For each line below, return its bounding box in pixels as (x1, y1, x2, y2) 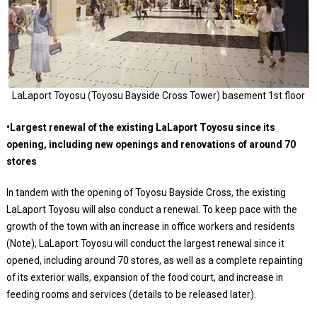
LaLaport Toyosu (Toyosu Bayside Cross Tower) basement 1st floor (12, 90, 305, 102)
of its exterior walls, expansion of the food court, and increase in (6, 272, 283, 284)
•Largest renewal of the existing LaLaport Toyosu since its (6, 122, 275, 134)
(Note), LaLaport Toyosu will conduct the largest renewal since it (6, 238, 284, 250)
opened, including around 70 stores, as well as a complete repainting (6, 255, 303, 267)
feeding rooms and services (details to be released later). (6, 289, 256, 301)
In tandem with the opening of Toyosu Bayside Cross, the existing (6, 187, 286, 199)
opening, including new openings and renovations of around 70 (6, 139, 296, 151)
